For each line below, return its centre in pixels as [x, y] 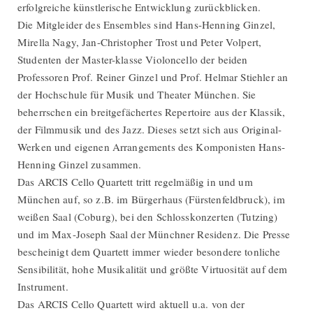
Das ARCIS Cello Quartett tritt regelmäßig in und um [135, 182]
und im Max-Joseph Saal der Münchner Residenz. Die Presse [154, 234]
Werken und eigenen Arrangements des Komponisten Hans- [152, 147]
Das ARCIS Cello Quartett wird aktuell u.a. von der [131, 304]
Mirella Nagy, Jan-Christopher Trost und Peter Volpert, [140, 42]
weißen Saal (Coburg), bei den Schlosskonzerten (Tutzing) [148, 217]
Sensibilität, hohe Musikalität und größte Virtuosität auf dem [153, 269]
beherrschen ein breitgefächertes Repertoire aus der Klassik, [152, 112]
